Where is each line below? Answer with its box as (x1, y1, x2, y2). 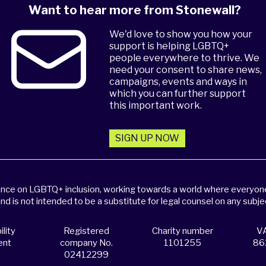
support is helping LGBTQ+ (109, 40, 230, 52)
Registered (63, 226, 109, 236)
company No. (59, 237, 113, 248)
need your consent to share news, (109, 64, 262, 75)
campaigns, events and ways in (109, 76, 248, 87)
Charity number (152, 226, 214, 236)
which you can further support (109, 88, 246, 99)
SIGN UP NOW (115, 132, 180, 144)
